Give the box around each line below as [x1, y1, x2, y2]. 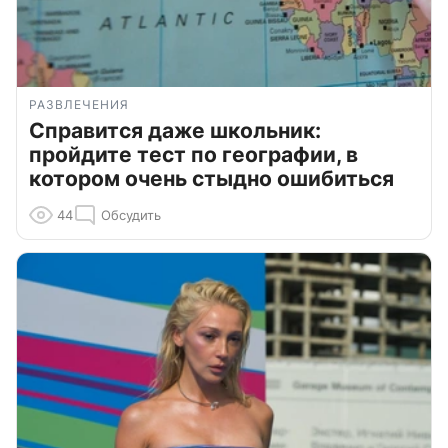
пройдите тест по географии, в [29, 141, 358, 167]
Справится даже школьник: [29, 117, 321, 143]
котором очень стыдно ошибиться [29, 165, 394, 191]
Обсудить [101, 206, 161, 223]
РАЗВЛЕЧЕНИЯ [29, 96, 129, 112]
